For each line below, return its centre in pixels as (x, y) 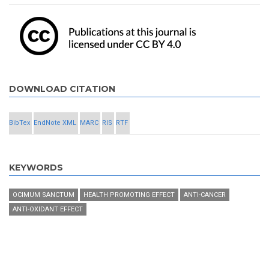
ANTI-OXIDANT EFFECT (48, 210)
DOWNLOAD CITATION (62, 89)
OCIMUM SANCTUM (44, 195)
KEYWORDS (36, 168)
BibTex (20, 123)
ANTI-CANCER (205, 195)
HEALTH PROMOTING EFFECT (129, 195)
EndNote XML (55, 123)
